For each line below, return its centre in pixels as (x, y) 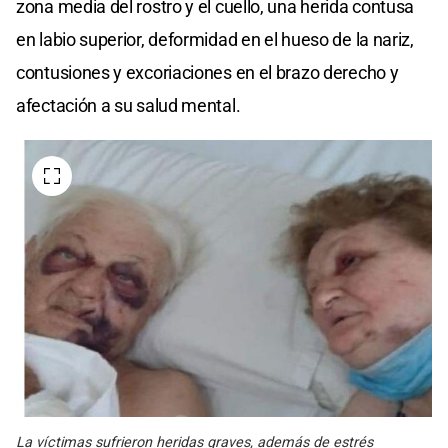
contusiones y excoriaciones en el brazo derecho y (207, 72)
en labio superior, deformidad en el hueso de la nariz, (215, 39)
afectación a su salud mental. (128, 105)
